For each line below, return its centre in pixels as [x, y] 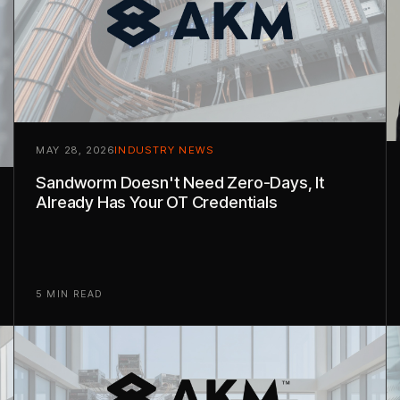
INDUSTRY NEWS [163, 150]
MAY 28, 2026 [75, 150]
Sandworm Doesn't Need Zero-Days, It [180, 183]
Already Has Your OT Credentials [157, 202]
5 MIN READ [69, 294]
